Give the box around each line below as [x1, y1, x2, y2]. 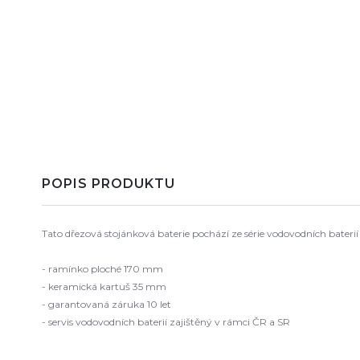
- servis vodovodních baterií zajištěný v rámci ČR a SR [42, 316, 290, 328]
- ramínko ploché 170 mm [42, 263, 163, 275]
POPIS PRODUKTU [42, 176, 175, 191]
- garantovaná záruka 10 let [42, 298, 171, 310]
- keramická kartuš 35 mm [42, 280, 166, 292]
